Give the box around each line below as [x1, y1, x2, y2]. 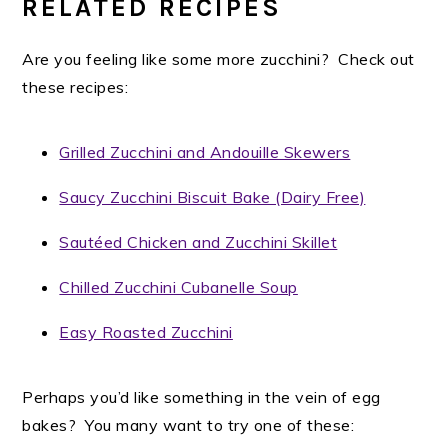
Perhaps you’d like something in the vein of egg [22, 386, 381, 407]
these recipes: [22, 76, 129, 97]
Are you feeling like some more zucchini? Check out [22, 48, 415, 69]
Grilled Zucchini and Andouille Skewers [59, 141, 351, 162]
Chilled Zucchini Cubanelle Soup [59, 276, 298, 297]
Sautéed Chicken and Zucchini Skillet [59, 231, 338, 252]
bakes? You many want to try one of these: [22, 414, 355, 435]
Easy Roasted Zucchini [59, 321, 233, 342]
